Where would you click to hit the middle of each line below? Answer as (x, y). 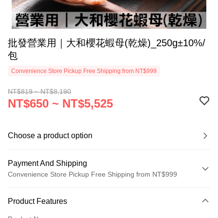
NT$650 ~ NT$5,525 (60, 103)
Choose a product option (50, 136)
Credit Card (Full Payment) (49, 205)
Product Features (37, 201)
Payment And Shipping (47, 163)
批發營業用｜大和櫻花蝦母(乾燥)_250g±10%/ (107, 43)
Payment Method (38, 189)
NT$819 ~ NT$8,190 (39, 91)
